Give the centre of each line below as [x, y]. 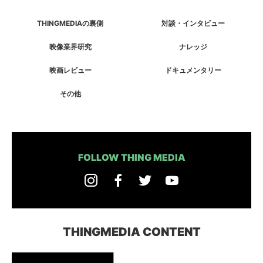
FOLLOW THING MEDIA [131, 157]
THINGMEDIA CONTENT [131, 232]
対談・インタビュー [193, 23]
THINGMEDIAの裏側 [70, 23]
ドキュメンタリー [193, 70]
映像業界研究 [70, 47]
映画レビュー [70, 70]
